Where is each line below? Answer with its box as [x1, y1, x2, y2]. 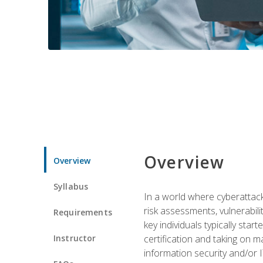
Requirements [53, 206, 112, 218]
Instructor [53, 232, 96, 244]
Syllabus [53, 180, 89, 192]
